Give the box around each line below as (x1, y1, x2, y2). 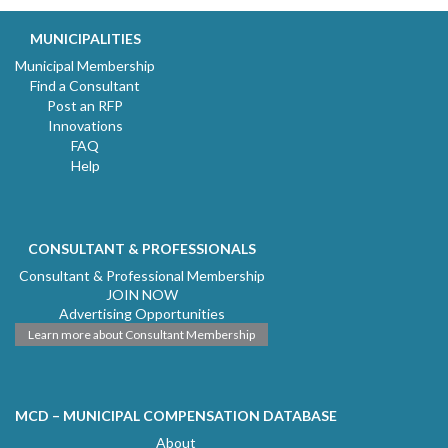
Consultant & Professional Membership (18, 266, 265, 284)
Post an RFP (47, 96, 123, 114)
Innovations (47, 116, 123, 134)
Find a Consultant (30, 76, 140, 94)
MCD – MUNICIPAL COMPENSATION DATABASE (15, 406, 337, 424)
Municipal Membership (15, 56, 155, 74)
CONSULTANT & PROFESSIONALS (27, 239, 256, 257)
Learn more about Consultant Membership (28, 326, 255, 342)
